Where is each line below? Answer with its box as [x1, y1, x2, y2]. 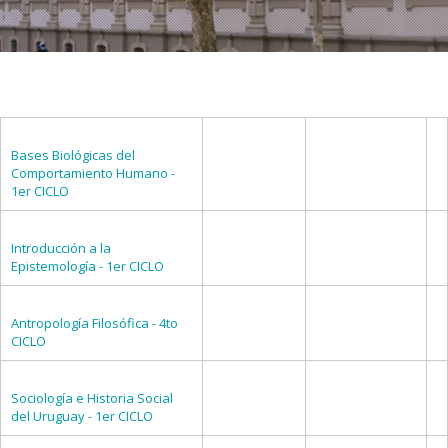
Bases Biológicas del [11, 146, 135, 164]
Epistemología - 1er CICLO [11, 257, 164, 275]
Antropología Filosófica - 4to [11, 314, 178, 332]
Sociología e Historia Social [11, 389, 173, 407]
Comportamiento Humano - [11, 164, 175, 182]
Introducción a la [11, 239, 111, 257]
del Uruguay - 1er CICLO [11, 407, 153, 425]
